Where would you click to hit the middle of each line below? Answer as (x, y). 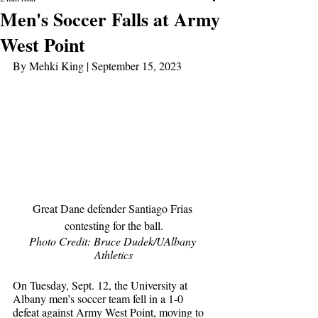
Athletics (114, 255)
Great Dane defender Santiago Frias (114, 209)
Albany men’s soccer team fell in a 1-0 (99, 299)
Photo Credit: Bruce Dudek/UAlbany (114, 241)
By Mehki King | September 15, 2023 (97, 66)
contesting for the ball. (114, 226)
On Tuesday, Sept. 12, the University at (102, 285)
